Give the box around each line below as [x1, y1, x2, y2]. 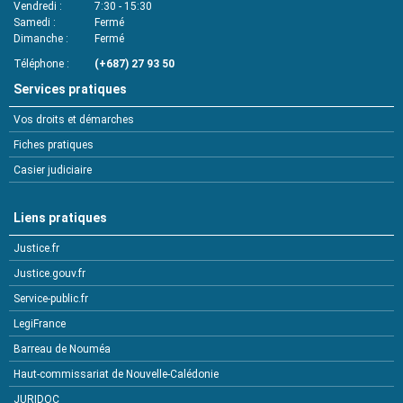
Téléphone [13, 58, 64, 71]
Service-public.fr [13, 292, 88, 306]
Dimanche [13, 32, 63, 46]
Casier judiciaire [13, 164, 92, 177]
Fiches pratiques [13, 139, 94, 152]
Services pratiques [13, 82, 127, 97]
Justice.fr [13, 242, 59, 255]
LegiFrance [13, 318, 66, 331]
